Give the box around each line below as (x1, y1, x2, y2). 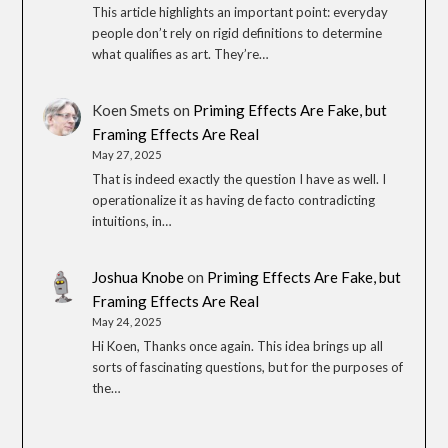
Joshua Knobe (92, 268, 185, 287)
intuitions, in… (92, 212, 173, 229)
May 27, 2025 (92, 148, 163, 162)
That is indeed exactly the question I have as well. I (92, 170, 387, 187)
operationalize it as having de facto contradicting (92, 191, 376, 208)
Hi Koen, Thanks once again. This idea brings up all (92, 337, 384, 354)
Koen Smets (92, 101, 171, 120)
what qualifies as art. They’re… (92, 45, 270, 62)
